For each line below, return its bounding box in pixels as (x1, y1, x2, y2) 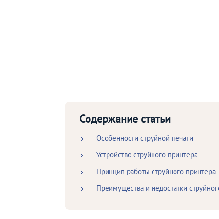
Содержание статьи (79, 112, 171, 126)
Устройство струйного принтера (96, 150, 197, 160)
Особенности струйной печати (96, 133, 193, 143)
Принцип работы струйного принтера (96, 167, 216, 176)
